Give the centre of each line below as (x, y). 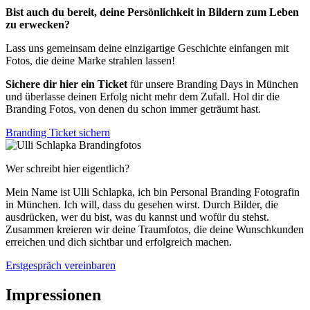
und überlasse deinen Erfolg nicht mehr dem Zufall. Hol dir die (143, 97)
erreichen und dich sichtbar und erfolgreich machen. (119, 242)
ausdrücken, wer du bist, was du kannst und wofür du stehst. (137, 217)
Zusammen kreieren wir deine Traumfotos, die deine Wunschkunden (155, 230)
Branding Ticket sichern (58, 133)
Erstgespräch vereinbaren (61, 266)
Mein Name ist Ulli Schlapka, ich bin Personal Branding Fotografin (153, 192)
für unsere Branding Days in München (213, 84)
